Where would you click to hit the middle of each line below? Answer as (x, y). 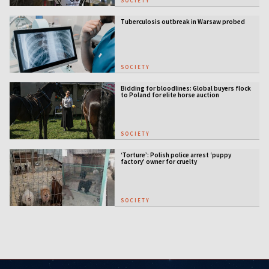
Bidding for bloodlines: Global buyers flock (186, 88)
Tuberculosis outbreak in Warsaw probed (183, 22)
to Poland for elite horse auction (170, 95)
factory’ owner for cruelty (159, 161)
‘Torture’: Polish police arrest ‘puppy (176, 155)
